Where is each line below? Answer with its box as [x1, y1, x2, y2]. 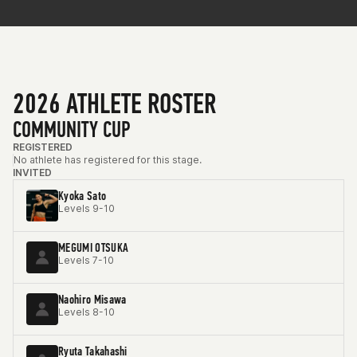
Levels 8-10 [58, 306, 115, 318]
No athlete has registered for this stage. [14, 154, 202, 166]
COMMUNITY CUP [13, 116, 131, 143]
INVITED [13, 167, 52, 178]
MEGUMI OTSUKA [58, 240, 129, 255]
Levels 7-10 [58, 254, 114, 266]
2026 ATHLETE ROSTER [13, 87, 216, 121]
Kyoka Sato [58, 188, 107, 203]
